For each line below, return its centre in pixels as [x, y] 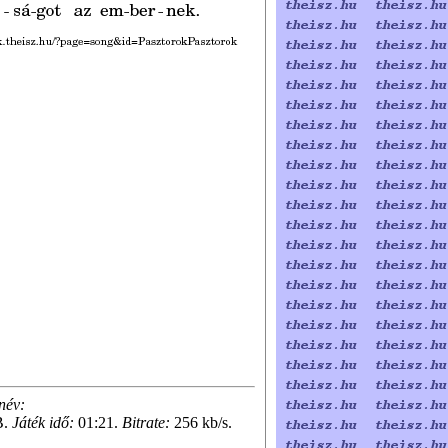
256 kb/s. [201, 422]
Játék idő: [43, 422]
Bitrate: [146, 422]
